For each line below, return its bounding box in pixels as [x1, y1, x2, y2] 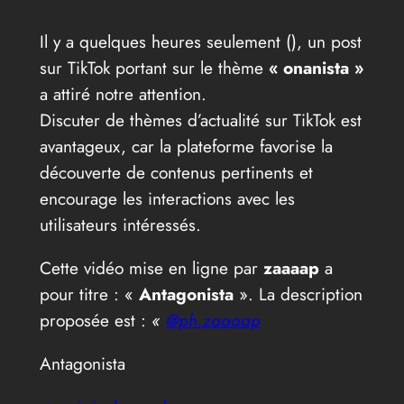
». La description [238, 281, 363, 308]
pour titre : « [39, 281, 139, 308]
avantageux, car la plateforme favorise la [39, 133, 333, 159]
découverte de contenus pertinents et [39, 159, 313, 185]
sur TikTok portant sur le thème [39, 54, 269, 80]
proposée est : [39, 308, 151, 334]
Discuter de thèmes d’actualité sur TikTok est [39, 106, 362, 133]
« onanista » [268, 54, 363, 80]
